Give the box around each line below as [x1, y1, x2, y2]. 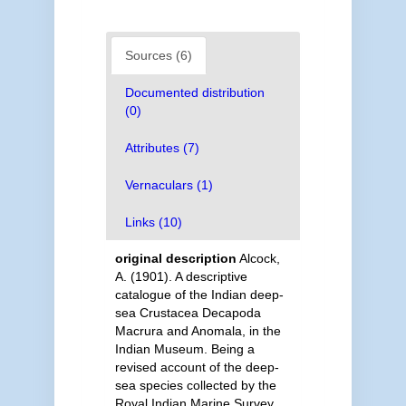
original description [114, 251, 237, 266]
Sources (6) [124, 48, 192, 63]
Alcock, [238, 251, 280, 266]
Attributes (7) [124, 140, 199, 155]
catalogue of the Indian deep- [114, 287, 284, 302]
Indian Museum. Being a [114, 342, 255, 356]
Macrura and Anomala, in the [114, 324, 281, 338]
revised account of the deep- [114, 360, 279, 374]
